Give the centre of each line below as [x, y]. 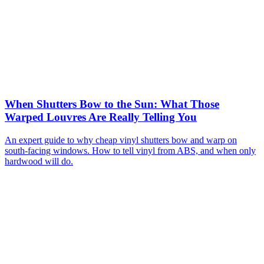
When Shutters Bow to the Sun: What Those [112, 104]
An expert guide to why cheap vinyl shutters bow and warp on [121, 140]
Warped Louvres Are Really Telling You [101, 117]
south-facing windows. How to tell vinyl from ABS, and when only [130, 150]
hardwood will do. [39, 161]
